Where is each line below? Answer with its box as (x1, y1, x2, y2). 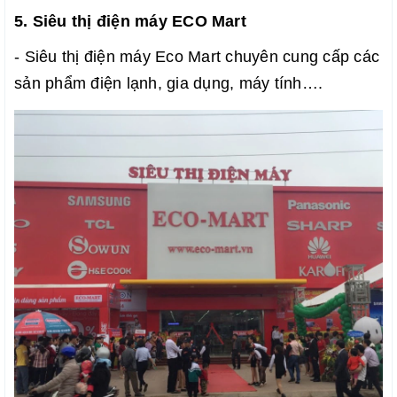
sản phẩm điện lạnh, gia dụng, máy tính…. (14, 74, 323, 92)
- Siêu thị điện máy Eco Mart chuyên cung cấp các (14, 47, 379, 66)
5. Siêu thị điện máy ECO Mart (14, 12, 246, 30)
